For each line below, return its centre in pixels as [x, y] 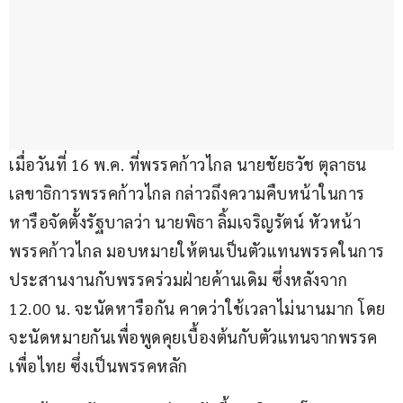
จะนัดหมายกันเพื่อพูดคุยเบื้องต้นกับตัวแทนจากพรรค [193, 337]
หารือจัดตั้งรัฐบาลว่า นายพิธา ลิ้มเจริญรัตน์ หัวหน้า [185, 222]
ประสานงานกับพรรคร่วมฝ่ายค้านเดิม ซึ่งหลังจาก [180, 280]
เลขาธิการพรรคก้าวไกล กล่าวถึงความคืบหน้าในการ [187, 193]
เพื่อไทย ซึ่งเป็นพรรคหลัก [99, 366]
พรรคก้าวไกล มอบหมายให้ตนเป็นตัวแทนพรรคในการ [197, 251]
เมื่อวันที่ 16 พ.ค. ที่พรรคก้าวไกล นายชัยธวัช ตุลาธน [190, 165]
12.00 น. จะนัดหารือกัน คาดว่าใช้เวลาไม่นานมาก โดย [197, 309]
